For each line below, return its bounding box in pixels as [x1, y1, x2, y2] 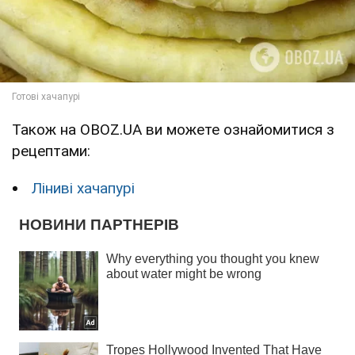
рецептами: [12, 141, 90, 160]
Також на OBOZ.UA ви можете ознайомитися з [12, 120, 334, 139]
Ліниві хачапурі [32, 178, 135, 197]
